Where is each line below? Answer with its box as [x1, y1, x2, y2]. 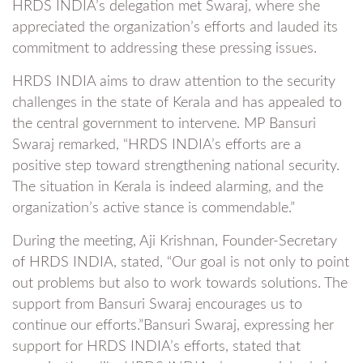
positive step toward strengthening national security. [12, 158, 340, 173]
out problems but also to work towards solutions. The [12, 275, 348, 291]
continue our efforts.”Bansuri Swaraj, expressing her [12, 318, 334, 333]
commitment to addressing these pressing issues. [12, 41, 317, 56]
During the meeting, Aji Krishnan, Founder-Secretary [12, 233, 337, 249]
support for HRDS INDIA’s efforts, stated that [12, 339, 301, 354]
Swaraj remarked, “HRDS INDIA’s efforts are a [12, 137, 301, 152]
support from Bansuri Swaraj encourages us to [12, 297, 302, 312]
